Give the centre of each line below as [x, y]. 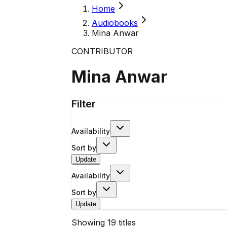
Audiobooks [115, 23]
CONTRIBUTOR [102, 51]
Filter [83, 104]
